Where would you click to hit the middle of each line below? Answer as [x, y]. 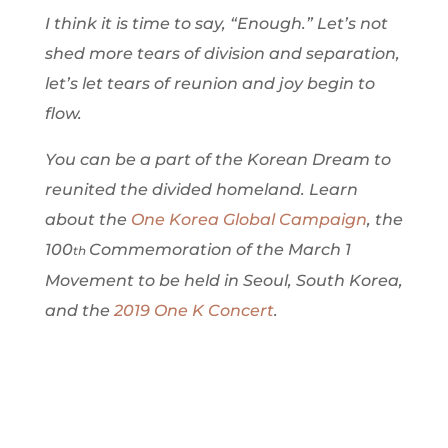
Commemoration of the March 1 [219, 250]
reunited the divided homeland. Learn [201, 190]
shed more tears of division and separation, [222, 54]
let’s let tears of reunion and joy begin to [209, 84]
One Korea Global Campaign [248, 220]
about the [87, 220]
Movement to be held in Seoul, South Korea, [223, 281]
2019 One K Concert [193, 311]
